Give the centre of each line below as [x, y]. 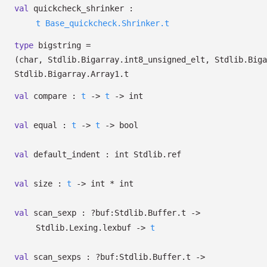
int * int [110, 184]
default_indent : [72, 154]
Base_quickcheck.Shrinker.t [107, 23]
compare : [55, 96]
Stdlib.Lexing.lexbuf [86, 228]
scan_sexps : [62, 257]
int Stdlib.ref [148, 154]
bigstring [57, 45]
